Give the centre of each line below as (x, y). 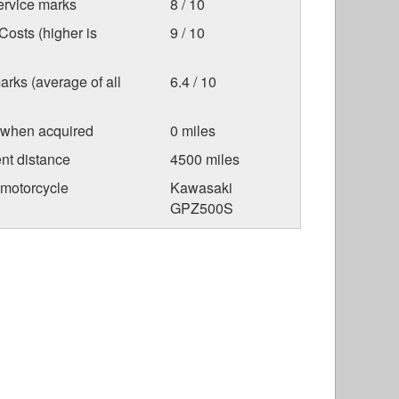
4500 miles (204, 159)
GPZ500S (201, 208)
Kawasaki (201, 187)
